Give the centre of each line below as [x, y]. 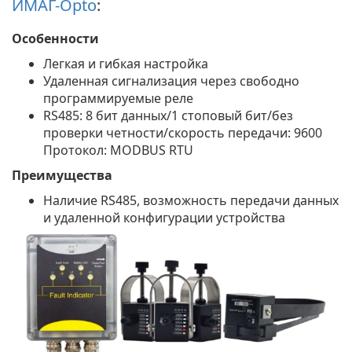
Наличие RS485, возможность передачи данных [191, 200]
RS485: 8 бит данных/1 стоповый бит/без [168, 115]
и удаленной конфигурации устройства [164, 217]
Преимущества [62, 175]
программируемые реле [118, 98]
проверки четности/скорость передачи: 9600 [183, 132]
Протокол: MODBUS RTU [118, 150]
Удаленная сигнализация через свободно [171, 81]
